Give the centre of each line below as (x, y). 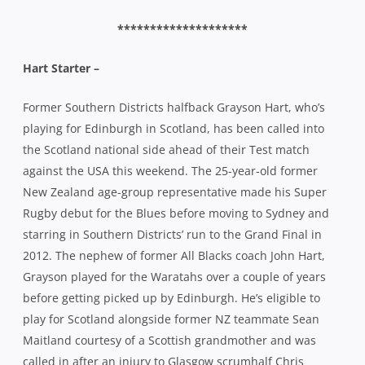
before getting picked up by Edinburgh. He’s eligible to (172, 125)
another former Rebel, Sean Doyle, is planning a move (170, 348)
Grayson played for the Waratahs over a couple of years (174, 103)
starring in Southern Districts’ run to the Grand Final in (172, 61)
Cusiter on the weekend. (89, 209)
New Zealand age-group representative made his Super (175, 19)
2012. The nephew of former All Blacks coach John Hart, (174, 82)
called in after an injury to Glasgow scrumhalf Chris (163, 188)
